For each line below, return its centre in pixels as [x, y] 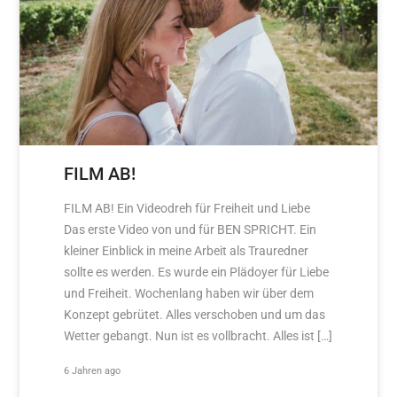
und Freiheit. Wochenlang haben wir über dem [189, 294]
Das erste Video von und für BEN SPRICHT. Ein [191, 230]
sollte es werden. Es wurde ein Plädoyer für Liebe [197, 272]
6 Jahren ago [93, 370]
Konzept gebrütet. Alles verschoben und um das [195, 315]
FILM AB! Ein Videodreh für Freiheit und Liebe [187, 209]
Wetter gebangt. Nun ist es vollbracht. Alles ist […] [198, 336]
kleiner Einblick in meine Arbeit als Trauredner [187, 251]
